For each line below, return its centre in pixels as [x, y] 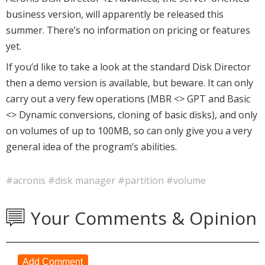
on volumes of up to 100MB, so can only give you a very [129, 130]
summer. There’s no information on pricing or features [128, 30]
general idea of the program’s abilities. [91, 146]
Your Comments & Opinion [144, 218]
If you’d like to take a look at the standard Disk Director [128, 67]
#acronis [27, 180]
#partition [142, 180]
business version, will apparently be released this [115, 14]
